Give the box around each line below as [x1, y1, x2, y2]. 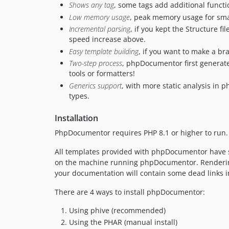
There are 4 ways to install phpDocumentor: [55, 187, 205, 197]
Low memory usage [69, 12, 130, 22]
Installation [55, 112, 98, 124]
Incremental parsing [69, 24, 130, 34]
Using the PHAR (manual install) [69, 217, 177, 227]
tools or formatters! [69, 68, 135, 79]
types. [69, 90, 89, 101]
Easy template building [69, 46, 139, 56]
